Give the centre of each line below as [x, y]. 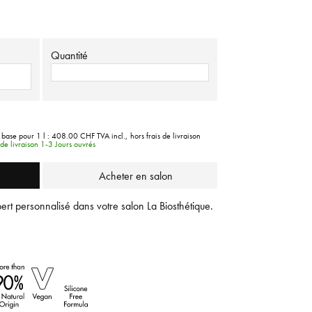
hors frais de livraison [165, 135]
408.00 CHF [73, 135]
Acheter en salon [136, 175]
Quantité [69, 55]
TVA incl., [112, 135]
